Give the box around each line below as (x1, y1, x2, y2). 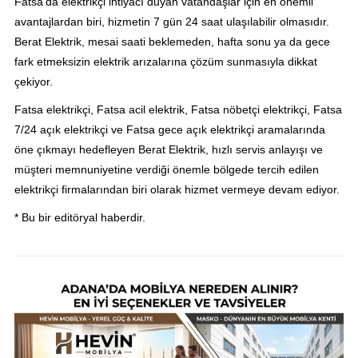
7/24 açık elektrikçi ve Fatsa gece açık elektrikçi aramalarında (14, 123, 325, 137)
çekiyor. (14, 75, 53, 89)
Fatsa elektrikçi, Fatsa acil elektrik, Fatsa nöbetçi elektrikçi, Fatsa (14, 103, 342, 117)
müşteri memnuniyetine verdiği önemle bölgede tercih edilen (14, 163, 319, 177)
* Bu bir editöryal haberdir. (14, 211, 145, 225)
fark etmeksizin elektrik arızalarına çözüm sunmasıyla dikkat (14, 55, 317, 69)
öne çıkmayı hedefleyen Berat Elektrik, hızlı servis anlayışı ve (14, 143, 323, 157)
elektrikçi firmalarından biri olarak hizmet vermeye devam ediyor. (14, 183, 340, 197)
